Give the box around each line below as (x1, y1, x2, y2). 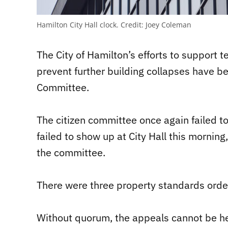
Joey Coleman (144, 20, 191, 30)
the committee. (37, 146, 105, 160)
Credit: (121, 20, 144, 30)
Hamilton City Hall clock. (37, 20, 121, 30)
